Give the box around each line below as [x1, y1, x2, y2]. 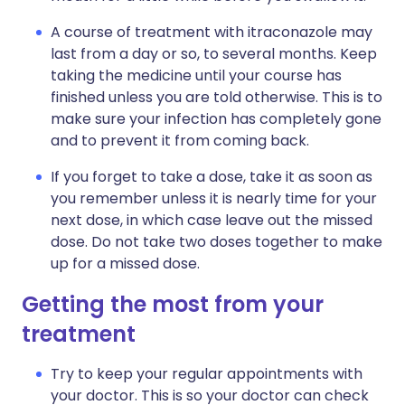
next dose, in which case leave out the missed [51, 210, 372, 231]
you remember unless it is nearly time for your [51, 188, 377, 209]
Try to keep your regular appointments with [51, 363, 363, 384]
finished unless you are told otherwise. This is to [51, 87, 382, 108]
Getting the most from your [22, 289, 324, 319]
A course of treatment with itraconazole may [51, 22, 372, 42]
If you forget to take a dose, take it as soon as [51, 166, 372, 187]
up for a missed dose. [51, 253, 200, 274]
